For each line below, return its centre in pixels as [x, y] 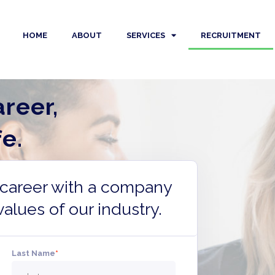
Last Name [33, 253]
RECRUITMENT [230, 35]
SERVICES [145, 35]
